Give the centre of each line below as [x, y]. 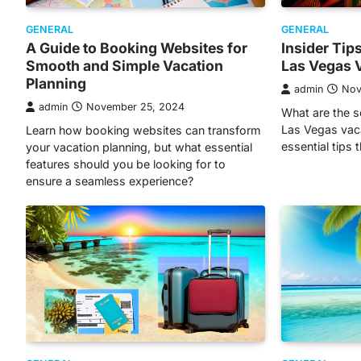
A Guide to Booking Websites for [137, 48]
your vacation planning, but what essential [139, 147]
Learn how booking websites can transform [143, 130]
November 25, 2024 [135, 106]
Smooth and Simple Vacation [124, 65]
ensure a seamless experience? [110, 180]
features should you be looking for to [126, 164]
